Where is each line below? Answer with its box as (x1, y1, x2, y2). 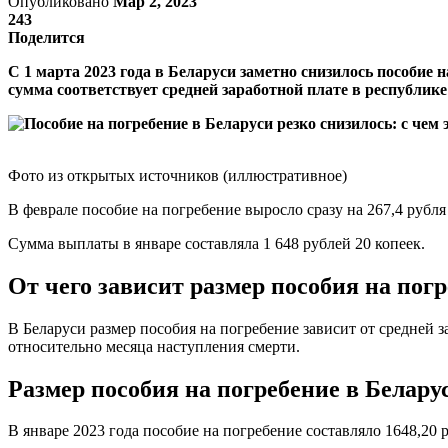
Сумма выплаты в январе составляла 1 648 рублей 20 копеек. (8, 234, 425, 252)
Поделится (8, 28, 85, 46)
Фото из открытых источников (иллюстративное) (8, 166, 347, 184)
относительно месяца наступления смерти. (8, 337, 300, 355)
